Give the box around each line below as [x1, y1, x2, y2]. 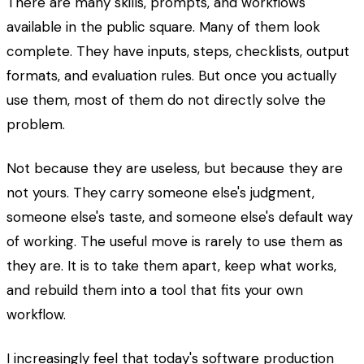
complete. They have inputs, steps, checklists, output [6, 42, 349, 61]
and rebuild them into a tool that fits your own [6, 281, 303, 300]
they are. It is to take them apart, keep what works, [6, 257, 336, 275]
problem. [6, 115, 65, 134]
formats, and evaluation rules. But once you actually [6, 67, 336, 85]
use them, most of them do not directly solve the [6, 91, 326, 110]
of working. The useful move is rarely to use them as [6, 232, 343, 251]
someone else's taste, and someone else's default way [6, 208, 353, 227]
